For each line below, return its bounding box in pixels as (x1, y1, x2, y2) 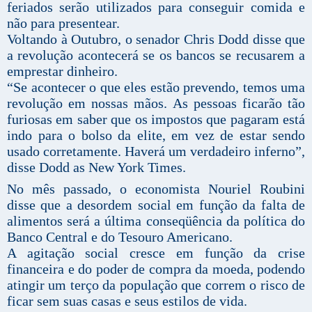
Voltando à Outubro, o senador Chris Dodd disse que (7, 31, 305, 47)
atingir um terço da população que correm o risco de (7, 276, 305, 292)
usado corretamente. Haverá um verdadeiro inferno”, (7, 143, 305, 159)
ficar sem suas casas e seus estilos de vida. (7, 292, 247, 309)
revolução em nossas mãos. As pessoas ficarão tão (7, 95, 305, 111)
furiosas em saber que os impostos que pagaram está (7, 111, 305, 127)
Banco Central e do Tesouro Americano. (7, 228, 233, 244)
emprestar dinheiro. (7, 63, 118, 79)
